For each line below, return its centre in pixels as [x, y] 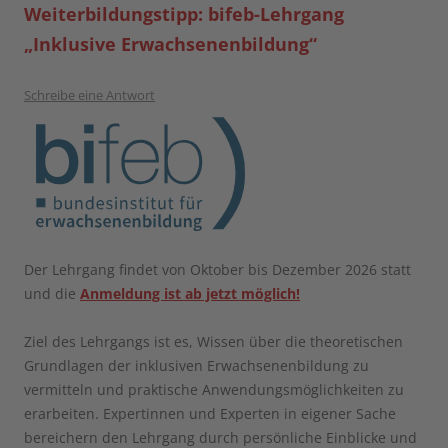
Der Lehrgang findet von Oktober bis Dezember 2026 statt [217, 269]
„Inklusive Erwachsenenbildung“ [170, 43]
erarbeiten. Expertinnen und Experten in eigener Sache [210, 413]
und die [52, 293]
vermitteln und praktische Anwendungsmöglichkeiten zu [214, 389]
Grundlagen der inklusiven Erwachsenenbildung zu [196, 365]
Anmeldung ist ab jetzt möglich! [190, 293]
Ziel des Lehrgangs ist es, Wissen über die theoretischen [213, 341]
